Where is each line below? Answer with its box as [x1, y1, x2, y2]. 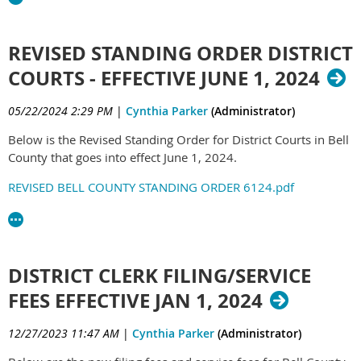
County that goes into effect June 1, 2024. [8, 149, 237, 165]
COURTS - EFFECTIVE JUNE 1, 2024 [8, 64, 320, 92]
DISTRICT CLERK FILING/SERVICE [8, 261, 311, 289]
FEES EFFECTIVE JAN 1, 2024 [8, 286, 263, 314]
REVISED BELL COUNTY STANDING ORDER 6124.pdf [8, 179, 294, 195]
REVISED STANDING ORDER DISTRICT [8, 39, 353, 67]
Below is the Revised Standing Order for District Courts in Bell [8, 131, 349, 147]
